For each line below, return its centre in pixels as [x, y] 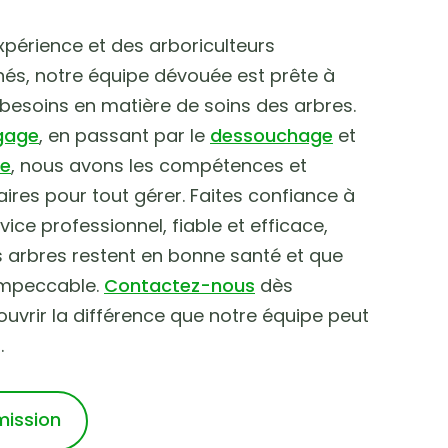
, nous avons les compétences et [159, 165]
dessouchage [271, 135]
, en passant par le [124, 135]
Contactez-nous [179, 285]
